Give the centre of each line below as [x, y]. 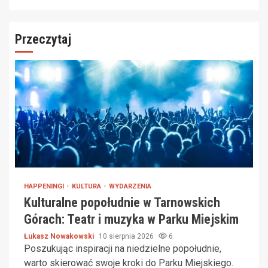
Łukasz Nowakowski [60, 237]
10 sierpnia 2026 [127, 237]
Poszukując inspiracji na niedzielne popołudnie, [123, 249]
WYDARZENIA [130, 187]
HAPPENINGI [45, 187]
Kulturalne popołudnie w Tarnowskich [122, 203]
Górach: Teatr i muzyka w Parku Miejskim [131, 220]
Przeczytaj [43, 39]
